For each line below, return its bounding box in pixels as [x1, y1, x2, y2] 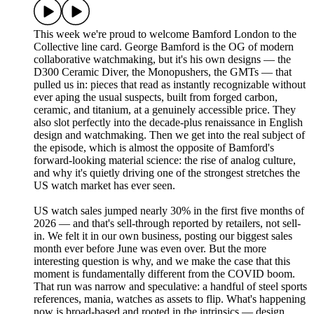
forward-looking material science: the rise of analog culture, [34, 154, 296, 167]
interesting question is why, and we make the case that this [34, 255, 290, 268]
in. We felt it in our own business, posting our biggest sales [34, 230, 292, 243]
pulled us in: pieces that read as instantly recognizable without [34, 78, 306, 91]
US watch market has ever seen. [34, 179, 175, 192]
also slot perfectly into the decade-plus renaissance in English [34, 116, 303, 129]
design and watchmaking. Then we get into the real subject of [34, 129, 305, 142]
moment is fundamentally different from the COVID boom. [34, 268, 295, 280]
